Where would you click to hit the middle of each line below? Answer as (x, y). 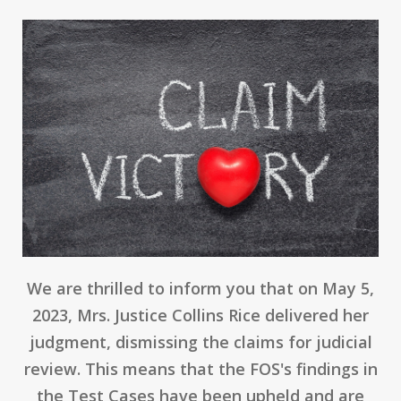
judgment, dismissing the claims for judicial (200, 342)
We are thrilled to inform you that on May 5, (200, 289)
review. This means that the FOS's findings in (200, 369)
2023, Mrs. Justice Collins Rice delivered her (200, 316)
